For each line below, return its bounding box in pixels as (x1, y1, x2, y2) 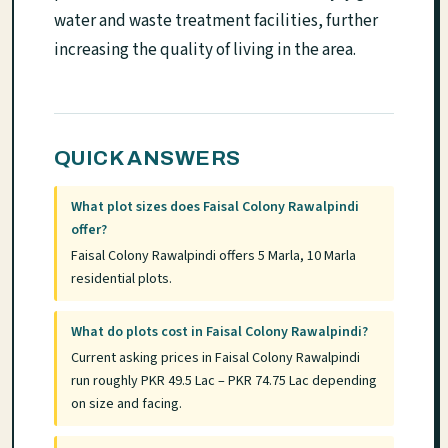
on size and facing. (71, 393, 183, 414)
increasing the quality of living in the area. (54, 38, 356, 62)
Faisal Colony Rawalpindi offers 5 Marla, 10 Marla (71, 245, 357, 266)
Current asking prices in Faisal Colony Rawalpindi (71, 347, 361, 368)
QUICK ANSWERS (54, 147, 241, 169)
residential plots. (71, 268, 173, 289)
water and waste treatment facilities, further (54, 9, 378, 33)
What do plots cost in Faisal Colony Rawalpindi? (71, 322, 369, 343)
